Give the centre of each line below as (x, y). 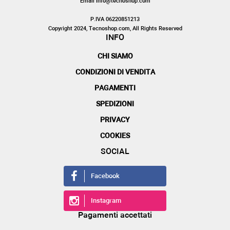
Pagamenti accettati (115, 216)
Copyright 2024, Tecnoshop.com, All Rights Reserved (115, 29)
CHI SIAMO (115, 57)
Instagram (106, 201)
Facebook (105, 177)
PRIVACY (115, 120)
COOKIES (115, 136)
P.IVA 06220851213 (115, 20)
